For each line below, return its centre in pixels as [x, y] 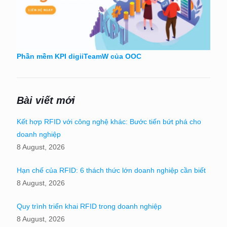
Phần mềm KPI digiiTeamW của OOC [79, 56]
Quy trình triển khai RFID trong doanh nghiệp [89, 206]
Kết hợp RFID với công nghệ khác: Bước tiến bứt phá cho [109, 122]
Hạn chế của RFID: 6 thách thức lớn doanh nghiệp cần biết [111, 171]
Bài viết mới [46, 101]
